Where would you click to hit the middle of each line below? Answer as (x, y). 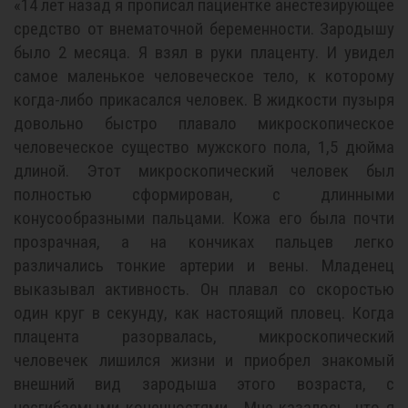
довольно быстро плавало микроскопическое (204, 123)
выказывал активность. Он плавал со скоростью (204, 289)
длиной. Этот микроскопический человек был (204, 171)
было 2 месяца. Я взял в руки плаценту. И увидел (204, 52)
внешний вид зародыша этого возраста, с (204, 384)
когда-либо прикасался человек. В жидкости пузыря (204, 100)
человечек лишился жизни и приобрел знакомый (204, 360)
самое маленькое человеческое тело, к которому (204, 76)
